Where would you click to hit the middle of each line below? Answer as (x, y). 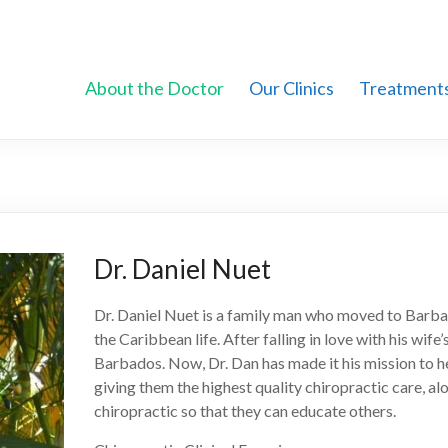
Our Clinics (291, 88)
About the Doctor (154, 88)
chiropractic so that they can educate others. (245, 410)
